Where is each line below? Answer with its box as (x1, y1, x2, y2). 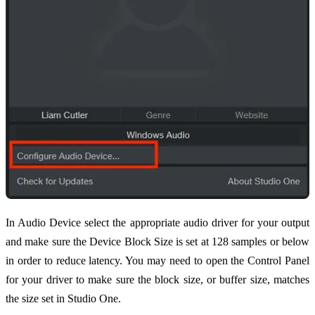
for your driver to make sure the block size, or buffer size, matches (6, 274, 309, 286)
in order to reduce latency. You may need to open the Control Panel (6, 255, 309, 267)
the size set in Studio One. (6, 292, 121, 305)
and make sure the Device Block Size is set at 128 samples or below (6, 236, 309, 248)
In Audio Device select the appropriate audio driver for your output (6, 217, 309, 229)
